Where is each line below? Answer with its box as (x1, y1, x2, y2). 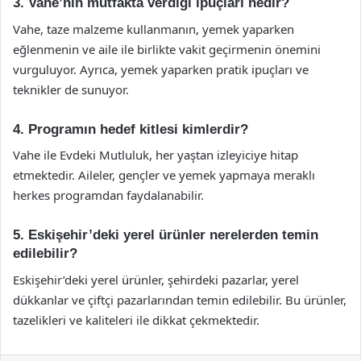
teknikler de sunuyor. (13, 81, 129, 98)
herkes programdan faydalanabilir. (13, 187, 204, 203)
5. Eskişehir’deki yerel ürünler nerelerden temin (13, 227, 318, 243)
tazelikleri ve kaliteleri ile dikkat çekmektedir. (13, 311, 259, 328)
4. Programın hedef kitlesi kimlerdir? (13, 121, 248, 137)
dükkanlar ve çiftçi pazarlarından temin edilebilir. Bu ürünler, (13, 291, 346, 308)
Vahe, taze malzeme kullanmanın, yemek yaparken (13, 20, 294, 37)
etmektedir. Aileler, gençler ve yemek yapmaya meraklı (13, 167, 315, 183)
